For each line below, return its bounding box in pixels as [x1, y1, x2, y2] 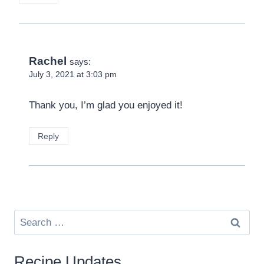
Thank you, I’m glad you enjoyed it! [29, 100, 183, 111]
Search [14, 212, 45, 223]
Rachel [29, 54, 67, 67]
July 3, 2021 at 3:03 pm [29, 70, 117, 79]
